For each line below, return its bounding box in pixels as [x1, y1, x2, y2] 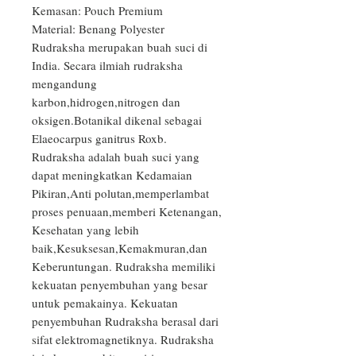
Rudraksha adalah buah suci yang [32, 149, 199, 165]
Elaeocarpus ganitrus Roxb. [32, 130, 167, 147]
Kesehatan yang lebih [32, 222, 139, 238]
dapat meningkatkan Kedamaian [32, 167, 192, 184]
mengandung [32, 75, 97, 92]
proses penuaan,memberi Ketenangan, [32, 203, 222, 220]
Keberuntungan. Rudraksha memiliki [32, 258, 215, 275]
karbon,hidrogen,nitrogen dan [32, 94, 180, 110]
